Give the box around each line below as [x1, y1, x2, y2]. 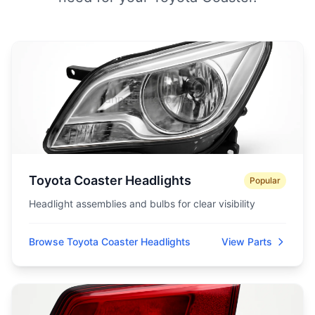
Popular [250, 175, 281, 186]
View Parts [221, 236, 272, 247]
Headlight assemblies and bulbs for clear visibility [29, 198, 255, 210]
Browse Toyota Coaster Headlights [29, 236, 191, 247]
